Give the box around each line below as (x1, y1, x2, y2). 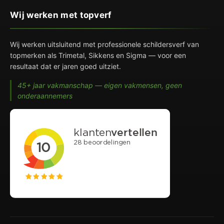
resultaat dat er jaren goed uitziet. (10, 61, 121, 70)
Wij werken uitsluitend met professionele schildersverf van (10, 39, 199, 48)
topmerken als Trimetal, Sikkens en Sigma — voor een (10, 50, 186, 59)
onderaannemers (17, 91, 72, 100)
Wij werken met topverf (10, 9, 112, 20)
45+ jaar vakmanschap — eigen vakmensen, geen (17, 80, 182, 89)
